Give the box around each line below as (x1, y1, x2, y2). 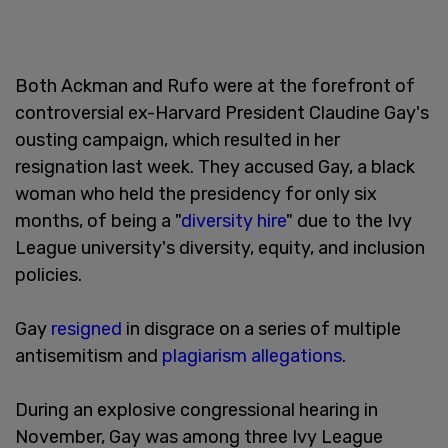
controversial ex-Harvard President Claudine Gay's (15, 101, 429, 124)
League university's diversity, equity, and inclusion (15, 236, 425, 259)
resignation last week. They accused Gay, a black (15, 155, 415, 178)
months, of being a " (15, 209, 181, 232)
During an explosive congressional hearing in (15, 398, 378, 421)
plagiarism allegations (162, 344, 342, 367)
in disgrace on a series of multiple (122, 317, 401, 340)
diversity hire (181, 209, 286, 232)
